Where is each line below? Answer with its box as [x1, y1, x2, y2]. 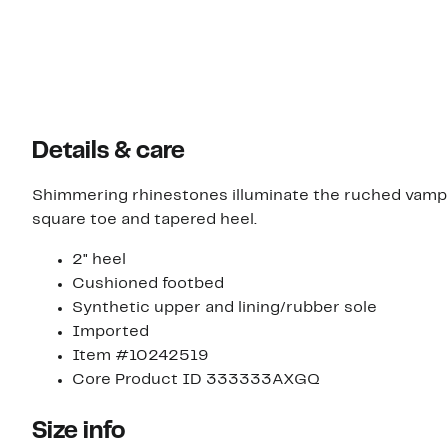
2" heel [72, 253, 126, 268]
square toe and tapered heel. [32, 213, 257, 228]
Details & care [32, 141, 185, 164]
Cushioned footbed [72, 277, 224, 292]
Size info [32, 421, 125, 444]
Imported [72, 325, 149, 340]
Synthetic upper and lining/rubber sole [72, 301, 377, 316]
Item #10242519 [72, 349, 208, 364]
